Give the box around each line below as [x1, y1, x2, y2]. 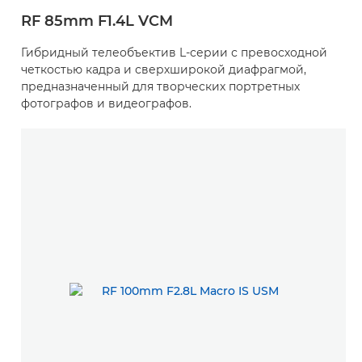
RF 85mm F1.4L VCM [21, 12, 173, 31]
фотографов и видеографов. [21, 96, 192, 112]
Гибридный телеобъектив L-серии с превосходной [21, 45, 327, 61]
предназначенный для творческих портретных [21, 79, 300, 95]
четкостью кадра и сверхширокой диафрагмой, [21, 62, 306, 78]
